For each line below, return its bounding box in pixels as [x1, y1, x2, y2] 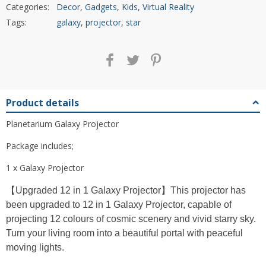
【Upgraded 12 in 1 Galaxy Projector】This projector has [6, 185, 246, 195]
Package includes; [6, 140, 74, 151]
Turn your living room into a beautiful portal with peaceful [6, 227, 243, 238]
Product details [6, 96, 79, 109]
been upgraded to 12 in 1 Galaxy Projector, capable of [6, 199, 232, 210]
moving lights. [6, 242, 64, 252]
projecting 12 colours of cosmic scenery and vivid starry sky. [6, 213, 256, 224]
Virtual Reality [142, 1, 194, 12]
